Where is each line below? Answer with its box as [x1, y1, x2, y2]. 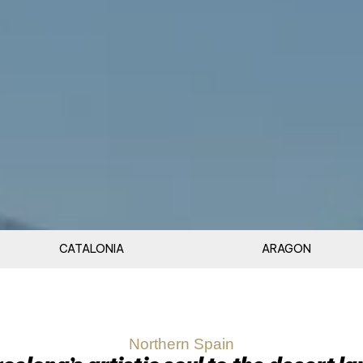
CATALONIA [58, 241, 124, 256]
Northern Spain [129, 335, 234, 352]
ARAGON [261, 241, 311, 256]
